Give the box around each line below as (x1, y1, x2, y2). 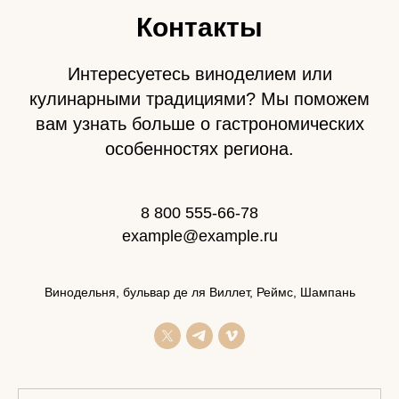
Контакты (136, 12, 263, 42)
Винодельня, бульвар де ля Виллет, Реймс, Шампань (44, 284, 355, 299)
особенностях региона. (105, 138, 294, 159)
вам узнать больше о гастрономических (35, 113, 364, 134)
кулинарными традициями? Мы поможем (29, 88, 370, 109)
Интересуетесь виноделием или (67, 63, 332, 84)
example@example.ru (121, 226, 278, 245)
